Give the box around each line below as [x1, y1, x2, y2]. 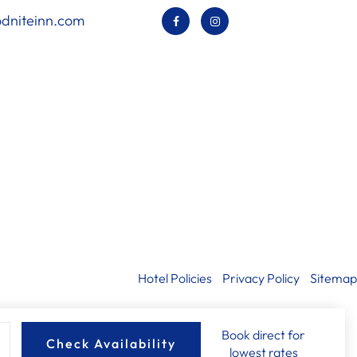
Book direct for [222, 327, 306, 343]
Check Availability [46, 335, 177, 351]
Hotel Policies [137, 269, 212, 286]
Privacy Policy [222, 269, 300, 286]
